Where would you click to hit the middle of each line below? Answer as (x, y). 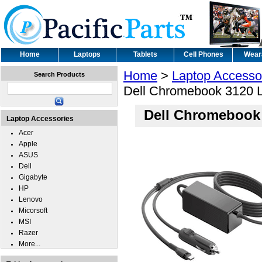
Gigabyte (33, 177)
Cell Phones (203, 54)
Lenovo (31, 199)
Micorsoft (33, 211)
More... (30, 244)
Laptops (87, 54)
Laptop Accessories (40, 119)
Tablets (145, 54)
